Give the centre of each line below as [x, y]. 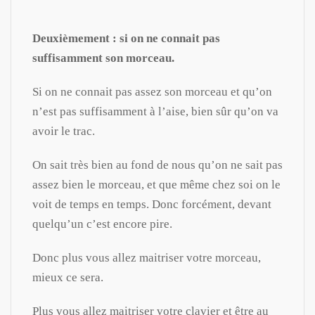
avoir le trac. [64, 131]
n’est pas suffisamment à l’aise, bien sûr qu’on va [155, 111]
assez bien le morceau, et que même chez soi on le [156, 184]
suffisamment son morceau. [103, 58]
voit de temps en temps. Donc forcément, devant [152, 204]
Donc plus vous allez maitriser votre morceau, [147, 257]
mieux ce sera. [68, 277]
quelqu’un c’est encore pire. [102, 224]
